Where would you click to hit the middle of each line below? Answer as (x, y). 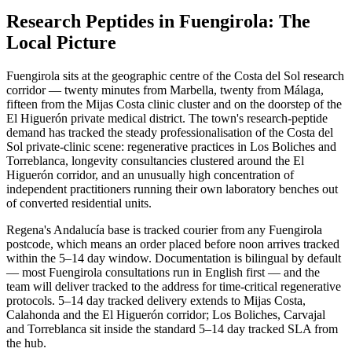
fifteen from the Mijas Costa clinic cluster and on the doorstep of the (174, 104)
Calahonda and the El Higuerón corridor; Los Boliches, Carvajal (166, 315)
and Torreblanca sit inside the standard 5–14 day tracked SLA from (172, 329)
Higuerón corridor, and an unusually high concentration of (150, 175)
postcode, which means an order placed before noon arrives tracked (173, 244)
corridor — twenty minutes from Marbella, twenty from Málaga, (165, 90)
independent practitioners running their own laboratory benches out (172, 189)
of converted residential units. (79, 203)
